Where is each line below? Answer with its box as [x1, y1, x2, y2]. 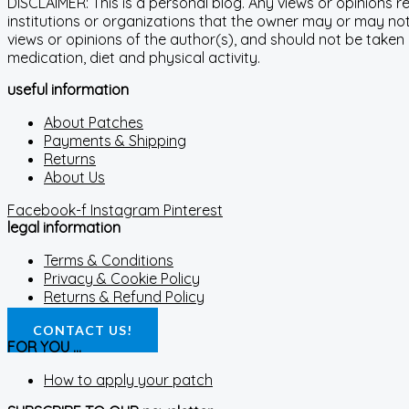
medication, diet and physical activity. [7, 48, 260, 67]
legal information [7, 218, 121, 236]
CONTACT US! [33, 322, 132, 338]
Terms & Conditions [44, 251, 173, 269]
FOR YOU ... [7, 338, 81, 356]
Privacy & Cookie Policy [44, 269, 200, 288]
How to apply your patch [44, 371, 213, 389]
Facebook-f [7, 201, 87, 219]
